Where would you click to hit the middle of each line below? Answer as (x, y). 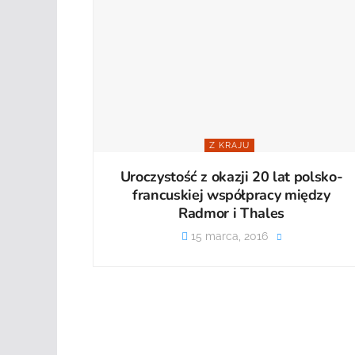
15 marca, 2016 (227, 236)
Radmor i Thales (231, 213)
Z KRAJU (229, 145)
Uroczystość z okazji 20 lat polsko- (231, 176)
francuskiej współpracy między (231, 195)
